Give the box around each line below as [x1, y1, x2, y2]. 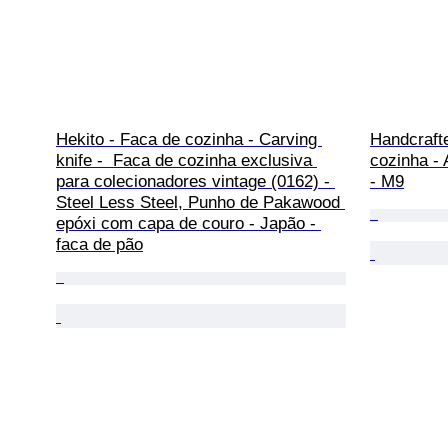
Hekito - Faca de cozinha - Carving [56, 129, 322, 149]
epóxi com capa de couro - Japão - [56, 213, 321, 233]
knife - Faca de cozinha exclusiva [56, 150, 317, 170]
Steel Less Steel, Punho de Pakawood [56, 192, 345, 212]
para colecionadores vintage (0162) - [56, 171, 335, 191]
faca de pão [56, 234, 143, 254]
